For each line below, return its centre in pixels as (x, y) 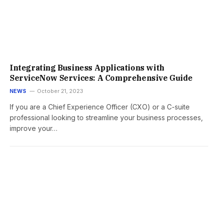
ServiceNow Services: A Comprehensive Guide (101, 78)
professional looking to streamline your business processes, (106, 117)
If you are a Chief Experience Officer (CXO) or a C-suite (100, 107)
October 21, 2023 (60, 91)
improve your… (34, 128)
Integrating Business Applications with (87, 67)
